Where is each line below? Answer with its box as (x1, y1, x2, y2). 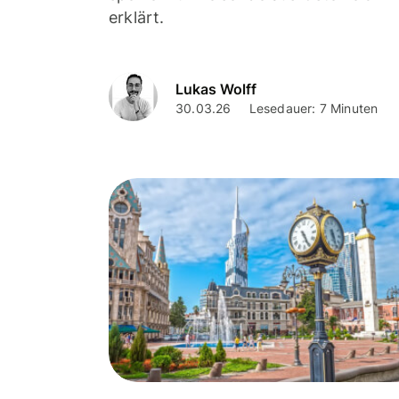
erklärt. (109, 8, 165, 28)
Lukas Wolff (175, 79, 256, 98)
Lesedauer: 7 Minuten (248, 100, 379, 116)
